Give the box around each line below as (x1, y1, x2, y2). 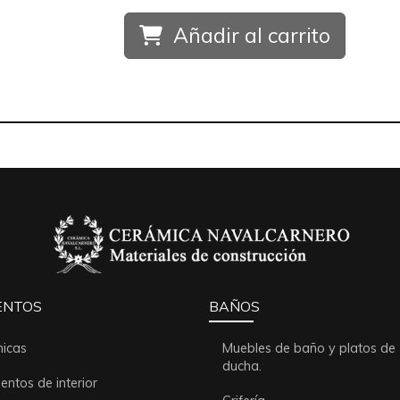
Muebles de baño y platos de (222, 339, 396, 356)
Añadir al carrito (173, 22, 330, 48)
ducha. (222, 357, 262, 374)
